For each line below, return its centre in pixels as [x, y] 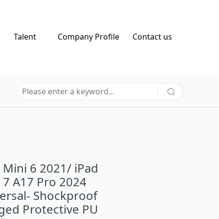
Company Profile [88, 37]
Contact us [152, 37]
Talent [25, 37]
